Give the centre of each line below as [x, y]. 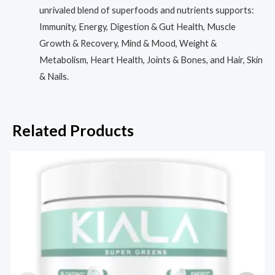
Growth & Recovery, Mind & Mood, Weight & [128, 44]
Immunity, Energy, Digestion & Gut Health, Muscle [137, 27]
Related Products [73, 130]
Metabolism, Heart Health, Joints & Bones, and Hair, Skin [151, 60]
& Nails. [54, 77]
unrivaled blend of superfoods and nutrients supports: [146, 10]
